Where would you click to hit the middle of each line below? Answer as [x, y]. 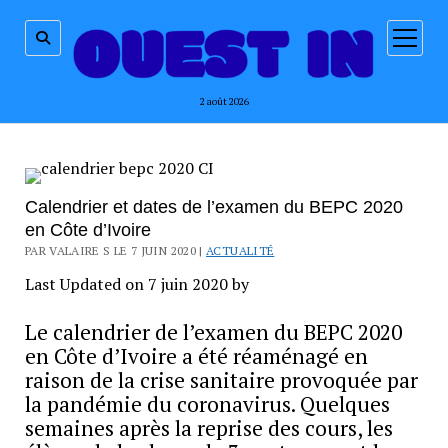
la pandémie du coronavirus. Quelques [207, 403]
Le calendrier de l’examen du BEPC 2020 [213, 331]
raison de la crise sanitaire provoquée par [221, 379]
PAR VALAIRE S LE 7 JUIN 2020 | [115, 250]
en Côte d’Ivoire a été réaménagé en [196, 355]
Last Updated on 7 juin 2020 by [136, 283]
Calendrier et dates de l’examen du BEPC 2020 [213, 206]
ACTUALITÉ [240, 250]
